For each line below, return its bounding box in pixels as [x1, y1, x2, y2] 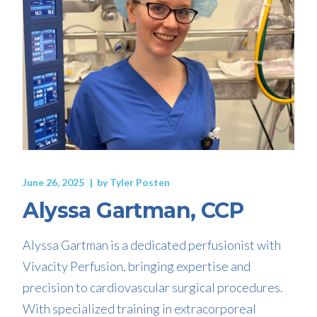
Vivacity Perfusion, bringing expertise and [23, 258, 251, 274]
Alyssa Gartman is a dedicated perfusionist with [23, 236, 282, 253]
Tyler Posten [110, 175, 171, 188]
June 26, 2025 [23, 175, 85, 188]
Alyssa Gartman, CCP [23, 197, 244, 224]
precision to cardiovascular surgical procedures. [23, 279, 284, 295]
